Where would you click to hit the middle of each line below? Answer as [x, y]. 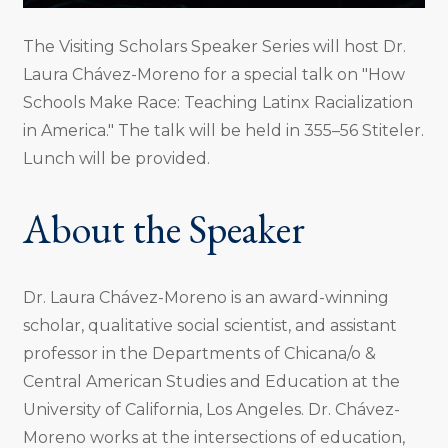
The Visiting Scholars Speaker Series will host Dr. [214, 47]
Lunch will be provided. [116, 159]
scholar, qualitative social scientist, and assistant [209, 325]
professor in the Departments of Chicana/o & [201, 353]
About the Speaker [163, 228]
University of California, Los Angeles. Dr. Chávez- [211, 409]
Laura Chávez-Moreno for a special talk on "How [213, 75]
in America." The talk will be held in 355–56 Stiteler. [223, 131]
